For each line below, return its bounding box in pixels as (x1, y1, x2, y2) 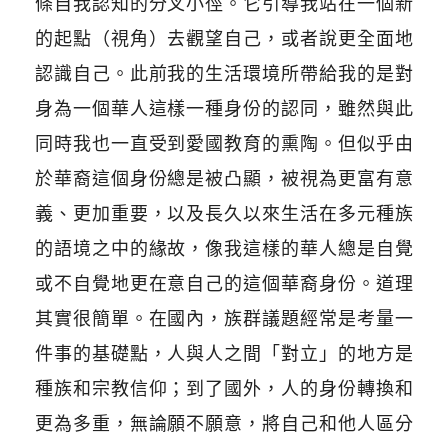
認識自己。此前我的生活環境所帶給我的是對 (34, 63, 414, 85)
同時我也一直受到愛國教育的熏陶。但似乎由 (34, 133, 414, 155)
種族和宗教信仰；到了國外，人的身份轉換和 (34, 378, 414, 400)
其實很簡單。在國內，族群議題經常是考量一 (34, 308, 414, 330)
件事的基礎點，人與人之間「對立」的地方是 (34, 343, 414, 365)
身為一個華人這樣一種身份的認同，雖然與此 (34, 98, 414, 120)
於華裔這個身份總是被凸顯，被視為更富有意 (34, 168, 414, 190)
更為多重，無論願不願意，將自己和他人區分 (34, 413, 414, 435)
